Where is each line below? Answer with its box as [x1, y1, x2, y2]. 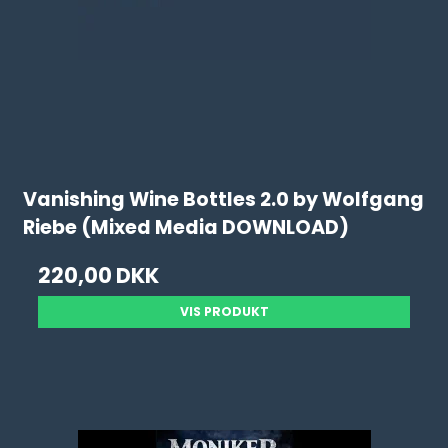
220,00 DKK [38, 261, 160, 290]
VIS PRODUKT [179, 303, 269, 320]
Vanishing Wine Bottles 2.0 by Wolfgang [23, 186, 425, 214]
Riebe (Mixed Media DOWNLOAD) [23, 214, 350, 242]
